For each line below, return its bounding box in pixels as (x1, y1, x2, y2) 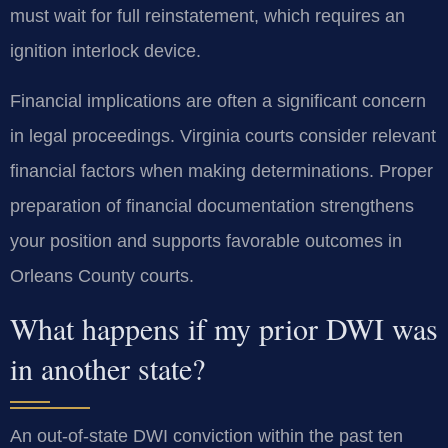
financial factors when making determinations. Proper (10, 160, 433, 181)
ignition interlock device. (10, 41, 201, 62)
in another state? (10, 348, 205, 389)
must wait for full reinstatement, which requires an (10, 6, 405, 27)
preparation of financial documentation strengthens (10, 195, 414, 216)
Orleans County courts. (10, 265, 194, 286)
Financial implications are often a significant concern (10, 90, 426, 111)
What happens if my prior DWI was (10, 308, 438, 349)
